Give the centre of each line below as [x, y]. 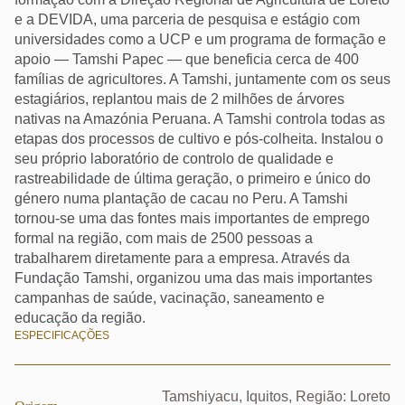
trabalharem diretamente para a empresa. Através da [182, 258]
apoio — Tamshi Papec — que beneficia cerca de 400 [187, 59]
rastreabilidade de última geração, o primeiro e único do [193, 179]
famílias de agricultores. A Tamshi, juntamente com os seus [202, 79]
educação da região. [80, 318]
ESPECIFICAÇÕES [62, 335]
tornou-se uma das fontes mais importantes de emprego [192, 218]
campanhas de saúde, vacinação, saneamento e [170, 298]
